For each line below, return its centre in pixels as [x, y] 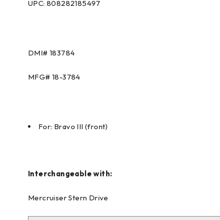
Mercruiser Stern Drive [68, 197]
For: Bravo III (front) [73, 126]
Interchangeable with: [70, 173]
